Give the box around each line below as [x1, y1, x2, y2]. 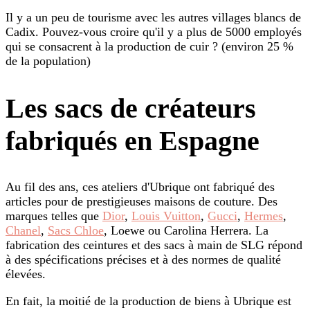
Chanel [6, 223, 41, 237]
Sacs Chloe [48, 223, 104, 237]
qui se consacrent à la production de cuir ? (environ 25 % [6, 39, 293, 54]
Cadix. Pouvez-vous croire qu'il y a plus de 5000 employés [6, 25, 302, 39]
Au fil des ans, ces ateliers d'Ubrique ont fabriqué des [6, 179, 275, 194]
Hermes [244, 208, 283, 223]
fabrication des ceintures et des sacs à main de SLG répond [6, 237, 302, 252]
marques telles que [6, 208, 102, 223]
